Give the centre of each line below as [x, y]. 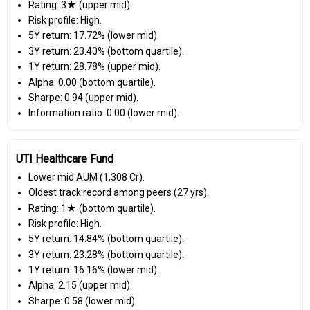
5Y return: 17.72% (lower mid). [93, 36]
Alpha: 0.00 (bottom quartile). [92, 82]
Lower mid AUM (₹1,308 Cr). [86, 177]
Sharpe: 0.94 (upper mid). [83, 97]
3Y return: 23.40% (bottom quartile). [106, 51]
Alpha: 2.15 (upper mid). [80, 285]
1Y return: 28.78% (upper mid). [94, 67]
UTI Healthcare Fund [65, 158]
